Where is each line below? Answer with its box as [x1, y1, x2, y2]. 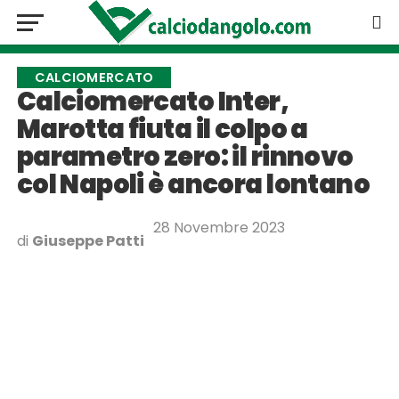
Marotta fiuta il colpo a [16, 111, 308, 147]
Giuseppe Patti [31, 231, 144, 251]
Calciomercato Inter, [16, 84, 289, 119]
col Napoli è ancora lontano [16, 167, 370, 202]
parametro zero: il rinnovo [16, 139, 354, 175]
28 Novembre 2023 [152, 217, 285, 238]
